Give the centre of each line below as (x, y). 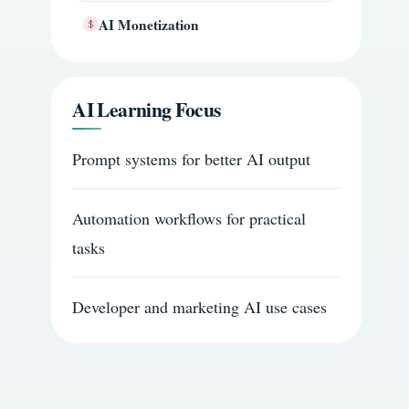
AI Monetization (149, 24)
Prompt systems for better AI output (192, 159)
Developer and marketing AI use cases (200, 307)
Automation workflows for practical (189, 219)
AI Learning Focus (147, 110)
